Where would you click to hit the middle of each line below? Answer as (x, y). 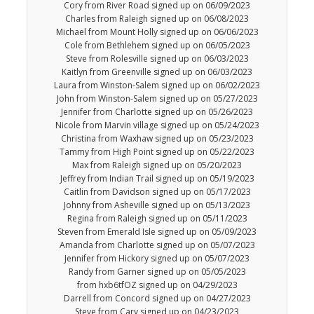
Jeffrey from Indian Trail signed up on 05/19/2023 (157, 179)
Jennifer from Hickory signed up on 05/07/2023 (157, 259)
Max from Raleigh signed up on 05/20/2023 (157, 165)
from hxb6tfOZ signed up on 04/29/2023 (157, 285)
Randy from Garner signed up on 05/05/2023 (157, 272)
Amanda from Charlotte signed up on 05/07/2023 (157, 245)
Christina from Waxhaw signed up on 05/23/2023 (157, 139)
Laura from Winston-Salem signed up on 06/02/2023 (157, 86)
